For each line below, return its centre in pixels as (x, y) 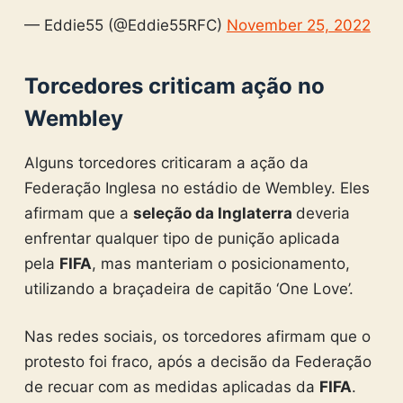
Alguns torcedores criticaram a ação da (166, 162)
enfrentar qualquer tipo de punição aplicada (182, 238)
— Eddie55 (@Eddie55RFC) (125, 25)
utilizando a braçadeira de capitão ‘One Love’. (188, 288)
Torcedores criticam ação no (174, 85)
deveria (322, 213)
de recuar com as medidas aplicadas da (171, 387)
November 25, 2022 (298, 25)
